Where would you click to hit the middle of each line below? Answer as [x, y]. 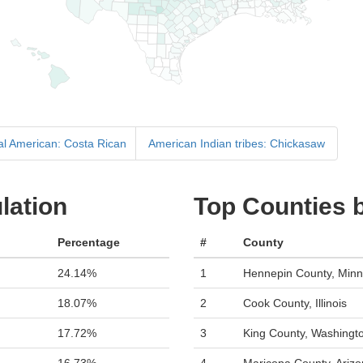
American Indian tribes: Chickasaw [237, 143]
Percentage [89, 242]
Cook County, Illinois [295, 303]
